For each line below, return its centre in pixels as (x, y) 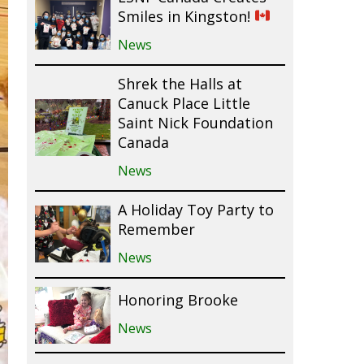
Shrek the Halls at (180, 85)
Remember (156, 230)
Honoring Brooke (178, 301)
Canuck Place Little (184, 104)
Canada (143, 143)
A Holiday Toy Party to (195, 211)
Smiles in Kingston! (186, 17)
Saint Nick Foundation (195, 124)
